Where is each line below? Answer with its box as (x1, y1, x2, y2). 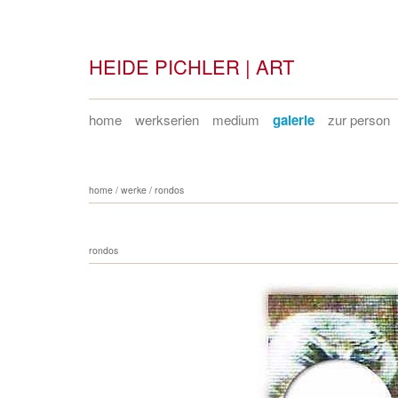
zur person (327, 109, 390, 129)
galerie (272, 109, 314, 130)
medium (211, 109, 259, 129)
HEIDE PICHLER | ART (88, 52, 294, 80)
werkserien (134, 109, 199, 129)
